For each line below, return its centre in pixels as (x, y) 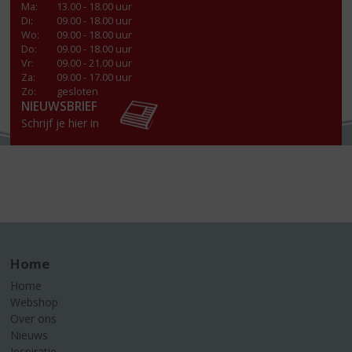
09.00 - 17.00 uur (95, 77)
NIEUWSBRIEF (60, 106)
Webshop (35, 302)
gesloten (78, 91)
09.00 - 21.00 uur (95, 63)
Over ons (34, 319)
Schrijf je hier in (60, 123)
